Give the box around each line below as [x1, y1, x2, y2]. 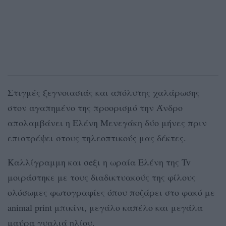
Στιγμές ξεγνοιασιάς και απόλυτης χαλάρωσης [8, 86, 200, 98]
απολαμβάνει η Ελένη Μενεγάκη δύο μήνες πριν [8, 116, 207, 129]
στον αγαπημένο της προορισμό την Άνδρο [8, 101, 183, 114]
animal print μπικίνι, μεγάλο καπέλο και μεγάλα [8, 201, 203, 213]
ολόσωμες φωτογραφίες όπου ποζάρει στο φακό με [8, 186, 215, 198]
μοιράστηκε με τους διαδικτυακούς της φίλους [8, 171, 196, 183]
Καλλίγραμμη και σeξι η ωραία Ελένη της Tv [8, 155, 191, 168]
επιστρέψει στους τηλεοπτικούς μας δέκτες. [8, 131, 186, 144]
